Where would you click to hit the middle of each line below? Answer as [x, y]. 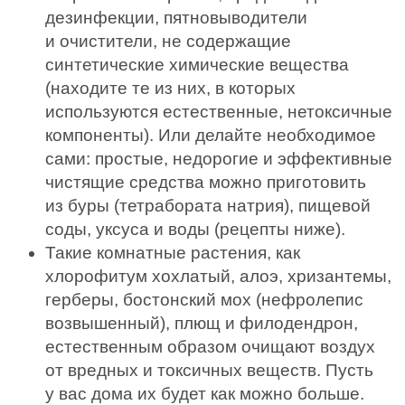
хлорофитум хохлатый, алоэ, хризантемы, [218, 276]
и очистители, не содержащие [168, 41]
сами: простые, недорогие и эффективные [219, 159]
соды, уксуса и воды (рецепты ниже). [195, 229]
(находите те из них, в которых [170, 88]
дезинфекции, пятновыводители [176, 18]
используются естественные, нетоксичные [219, 112]
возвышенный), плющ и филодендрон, [202, 323]
